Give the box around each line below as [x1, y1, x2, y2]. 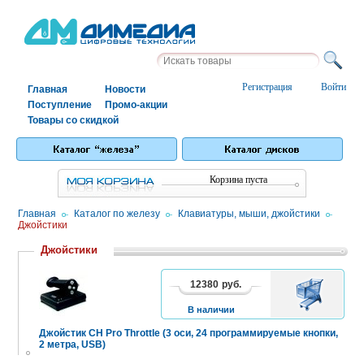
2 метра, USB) [39, 338, 106, 350]
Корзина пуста [210, 173, 267, 185]
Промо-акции [105, 99, 167, 110]
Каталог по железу [74, 207, 160, 219]
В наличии [188, 304, 235, 314]
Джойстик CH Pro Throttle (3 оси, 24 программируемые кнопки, [39, 327, 338, 339]
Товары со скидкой [28, 115, 119, 126]
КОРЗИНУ [286, 295, 339, 309]
